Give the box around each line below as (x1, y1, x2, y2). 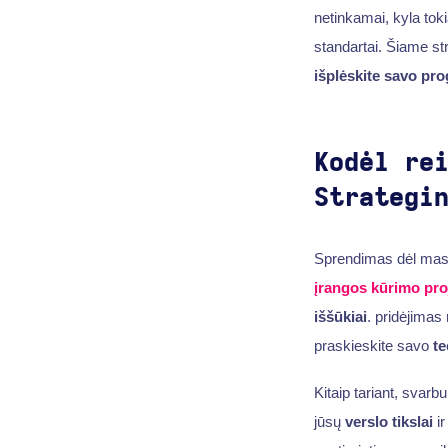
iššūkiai (313, 307, 367, 325)
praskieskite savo (313, 336, 433, 354)
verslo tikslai (344, 413, 433, 431)
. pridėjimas (366, 307, 446, 325)
